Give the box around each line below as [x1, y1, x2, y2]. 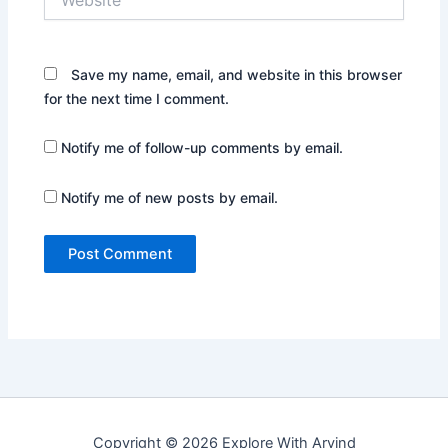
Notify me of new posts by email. [61, 188, 279, 206]
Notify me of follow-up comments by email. [61, 139, 344, 157]
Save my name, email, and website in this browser [71, 65, 403, 83]
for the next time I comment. [44, 89, 230, 107]
